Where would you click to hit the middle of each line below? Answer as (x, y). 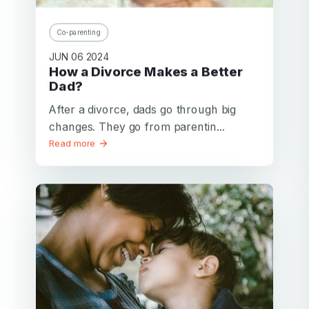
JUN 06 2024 (79, 57)
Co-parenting (79, 32)
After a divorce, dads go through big (143, 109)
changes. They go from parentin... (137, 126)
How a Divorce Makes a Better (54, 71)
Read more (74, 143)
